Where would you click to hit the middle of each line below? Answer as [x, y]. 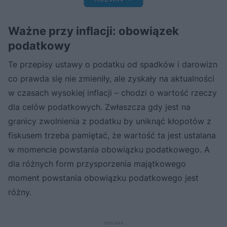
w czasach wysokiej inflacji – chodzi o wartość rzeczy [112, 92]
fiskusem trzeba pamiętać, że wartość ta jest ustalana [112, 135]
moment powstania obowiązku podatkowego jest [103, 178]
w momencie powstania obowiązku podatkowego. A [109, 149]
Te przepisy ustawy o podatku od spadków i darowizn [113, 64]
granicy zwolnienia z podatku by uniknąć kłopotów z [110, 121]
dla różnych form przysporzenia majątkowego [97, 163]
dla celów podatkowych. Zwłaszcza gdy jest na [99, 107]
